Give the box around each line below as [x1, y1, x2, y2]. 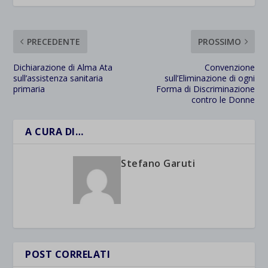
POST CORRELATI [25, 248, 111, 261]
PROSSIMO [197, 36, 241, 47]
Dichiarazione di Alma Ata [13, 62, 113, 73]
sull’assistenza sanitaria [13, 72, 103, 84]
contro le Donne [191, 94, 255, 105]
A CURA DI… [25, 125, 84, 138]
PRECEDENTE [27, 36, 81, 47]
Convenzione [204, 62, 255, 73]
